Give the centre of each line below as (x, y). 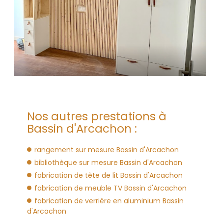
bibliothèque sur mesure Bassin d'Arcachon (108, 163)
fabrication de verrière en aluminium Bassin (109, 201)
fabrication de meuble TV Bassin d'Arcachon (110, 188)
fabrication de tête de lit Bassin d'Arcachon (109, 175)
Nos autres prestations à (97, 116)
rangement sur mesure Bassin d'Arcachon (107, 150)
